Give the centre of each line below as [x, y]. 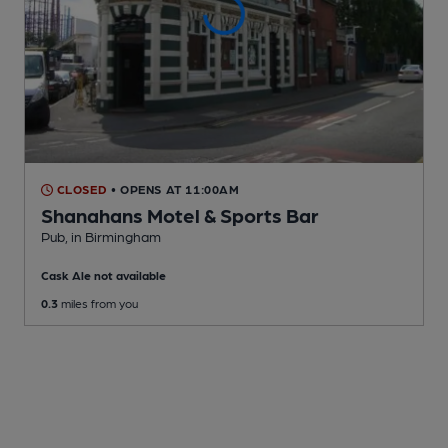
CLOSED [80, 189]
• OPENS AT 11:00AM [175, 189]
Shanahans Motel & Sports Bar [180, 215]
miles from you [98, 303]
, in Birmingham [113, 236]
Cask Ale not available [103, 275]
